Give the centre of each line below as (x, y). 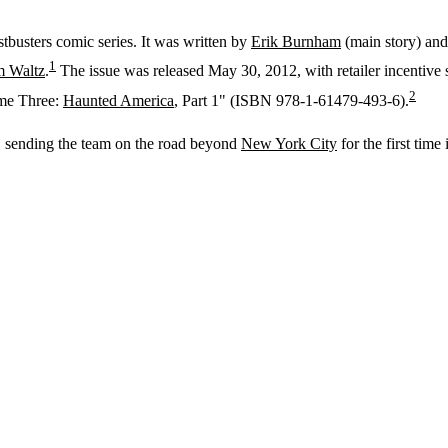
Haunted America (118, 100)
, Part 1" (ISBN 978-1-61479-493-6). (291, 100)
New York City (289, 143)
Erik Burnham (296, 42)
